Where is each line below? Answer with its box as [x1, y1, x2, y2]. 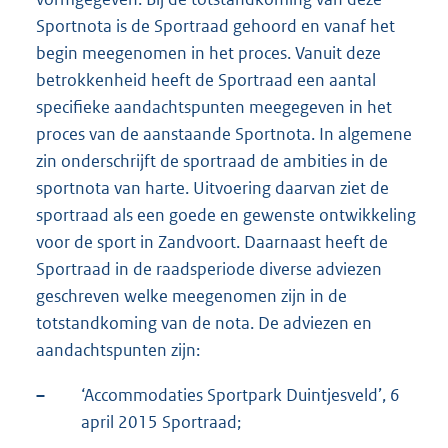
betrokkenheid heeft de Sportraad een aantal [36, 68, 376, 91]
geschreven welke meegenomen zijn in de [36, 284, 347, 307]
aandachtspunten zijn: [36, 338, 200, 361]
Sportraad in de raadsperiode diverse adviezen [36, 257, 382, 280]
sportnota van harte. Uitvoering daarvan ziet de [36, 176, 389, 199]
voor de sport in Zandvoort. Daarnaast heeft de [36, 230, 388, 253]
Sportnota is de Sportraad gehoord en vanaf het [36, 14, 395, 37]
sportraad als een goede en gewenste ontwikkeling [36, 203, 416, 226]
